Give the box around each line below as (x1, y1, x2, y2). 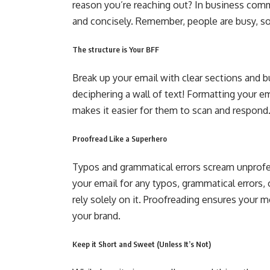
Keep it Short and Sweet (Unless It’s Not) (72, 239, 211, 249)
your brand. (72, 210, 125, 222)
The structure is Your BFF (72, 45, 159, 54)
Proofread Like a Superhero (72, 134, 167, 143)
